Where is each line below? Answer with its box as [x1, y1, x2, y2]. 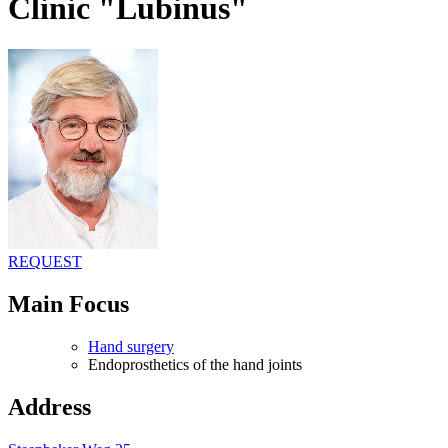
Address [8, 393, 91, 420]
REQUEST [8, 252, 82, 270]
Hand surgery [88, 337, 174, 355]
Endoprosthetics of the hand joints [88, 355, 302, 373]
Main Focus [8, 290, 129, 317]
